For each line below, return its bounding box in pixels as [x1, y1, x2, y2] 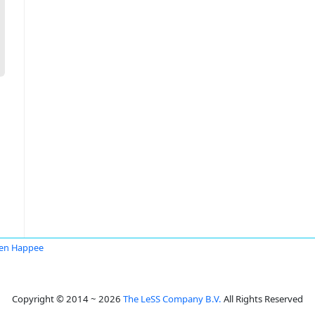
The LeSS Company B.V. [123, 292, 221, 305]
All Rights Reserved [221, 292, 303, 305]
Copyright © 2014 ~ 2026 [12, 292, 123, 305]
